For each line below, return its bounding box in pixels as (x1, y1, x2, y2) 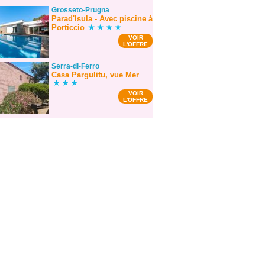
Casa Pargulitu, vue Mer (51, 70, 140, 80)
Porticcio (51, 23, 85, 33)
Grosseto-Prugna (51, 6, 110, 15)
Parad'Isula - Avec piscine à (51, 14, 153, 24)
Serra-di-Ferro (51, 62, 100, 71)
